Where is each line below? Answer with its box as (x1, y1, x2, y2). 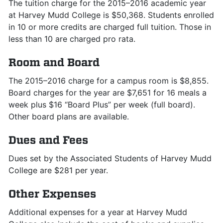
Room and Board (8, 56, 100, 69)
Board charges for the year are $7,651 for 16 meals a (8, 88, 207, 98)
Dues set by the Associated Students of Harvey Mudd (8, 153, 212, 163)
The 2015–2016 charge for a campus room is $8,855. (8, 76, 209, 86)
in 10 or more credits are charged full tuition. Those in (8, 22, 211, 32)
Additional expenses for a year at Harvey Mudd (8, 207, 187, 217)
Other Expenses (8, 187, 96, 200)
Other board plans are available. (8, 111, 129, 121)
